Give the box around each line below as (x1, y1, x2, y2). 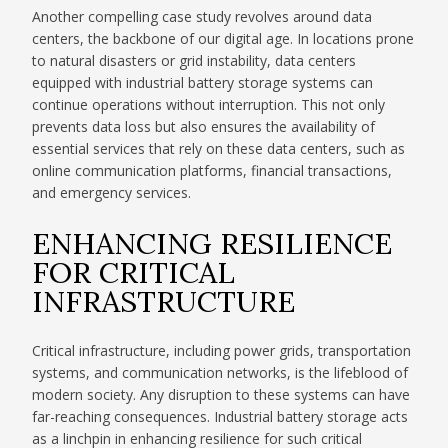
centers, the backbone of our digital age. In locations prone (32, 29, 415, 49)
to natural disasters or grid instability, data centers (32, 51, 357, 71)
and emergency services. (32, 183, 192, 203)
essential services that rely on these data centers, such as (32, 139, 406, 159)
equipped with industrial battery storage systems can (32, 73, 374, 93)
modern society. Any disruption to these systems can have (32, 385, 411, 405)
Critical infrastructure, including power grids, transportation (32, 341, 412, 361)
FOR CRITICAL (32, 252, 236, 291)
